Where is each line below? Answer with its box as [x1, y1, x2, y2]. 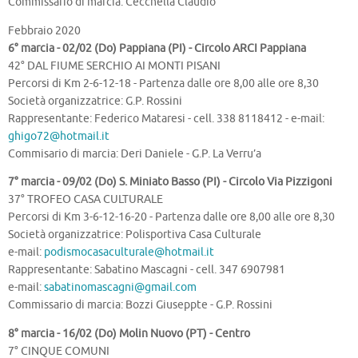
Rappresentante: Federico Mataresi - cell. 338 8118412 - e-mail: [8, 111, 324, 125]
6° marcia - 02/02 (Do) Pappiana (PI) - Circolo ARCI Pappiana [8, 41, 306, 55]
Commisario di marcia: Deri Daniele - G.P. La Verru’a [8, 146, 261, 161]
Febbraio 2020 [8, 23, 81, 38]
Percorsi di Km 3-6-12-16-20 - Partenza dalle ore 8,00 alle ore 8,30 [8, 210, 335, 225]
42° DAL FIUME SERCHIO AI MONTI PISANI [8, 58, 221, 73]
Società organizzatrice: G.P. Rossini [8, 93, 182, 108]
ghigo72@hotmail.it [8, 129, 109, 143]
